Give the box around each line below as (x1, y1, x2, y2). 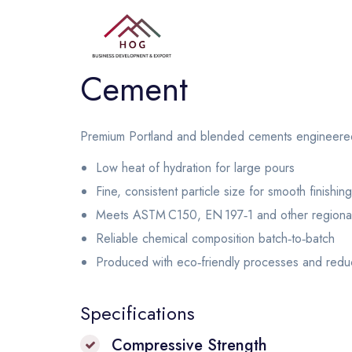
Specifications (80, 299, 195, 327)
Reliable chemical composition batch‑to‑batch (96, 229, 335, 247)
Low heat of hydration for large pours (96, 159, 295, 177)
